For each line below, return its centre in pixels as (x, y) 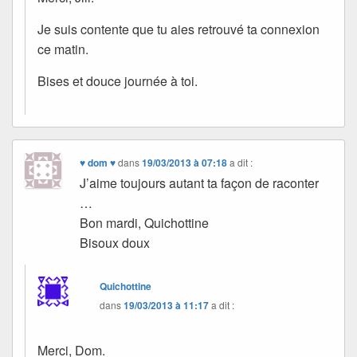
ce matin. (63, 49)
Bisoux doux (115, 242)
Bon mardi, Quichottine (145, 222)
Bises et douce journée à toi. (118, 80)
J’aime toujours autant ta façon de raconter (200, 182)
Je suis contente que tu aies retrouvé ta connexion (178, 29)
